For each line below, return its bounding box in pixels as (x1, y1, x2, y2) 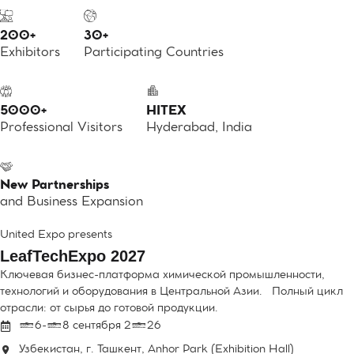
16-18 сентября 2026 (19, 319, 161, 333)
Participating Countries (84, 44, 224, 62)
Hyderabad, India (146, 120, 252, 137)
